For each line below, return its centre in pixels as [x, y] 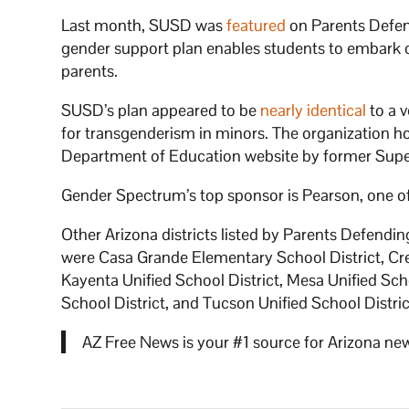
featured [257, 25]
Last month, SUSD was [144, 25]
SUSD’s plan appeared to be [161, 110]
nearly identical [314, 110]
